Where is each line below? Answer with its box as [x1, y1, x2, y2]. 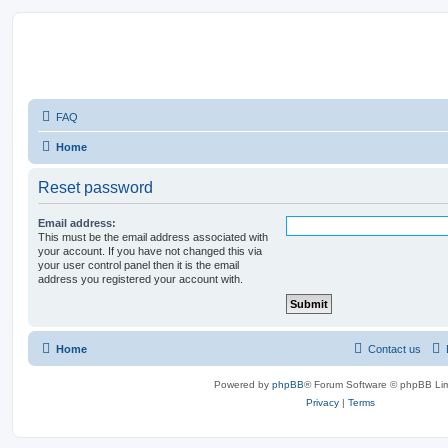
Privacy [306, 397, 339, 408]
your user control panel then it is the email [38, 259, 239, 271]
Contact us [368, 343, 421, 355]
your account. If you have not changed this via [38, 245, 262, 257]
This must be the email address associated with [38, 231, 268, 243]
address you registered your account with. [38, 273, 243, 285]
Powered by [213, 379, 272, 390]
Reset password [38, 179, 153, 196]
